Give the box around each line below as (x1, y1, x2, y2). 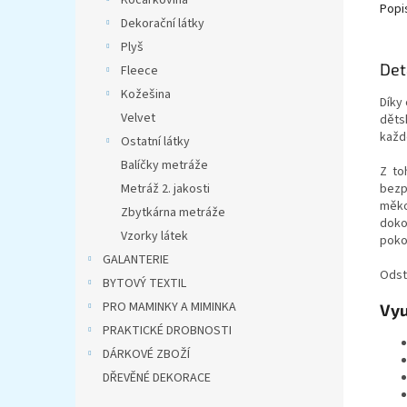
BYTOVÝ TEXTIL (103, 274, 186, 293)
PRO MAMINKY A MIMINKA (103, 298, 236, 316)
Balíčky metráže (121, 156, 208, 174)
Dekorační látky (121, 15, 204, 33)
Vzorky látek (121, 227, 188, 245)
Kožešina (121, 85, 171, 104)
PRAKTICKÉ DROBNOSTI (103, 322, 232, 340)
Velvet (121, 109, 155, 127)
